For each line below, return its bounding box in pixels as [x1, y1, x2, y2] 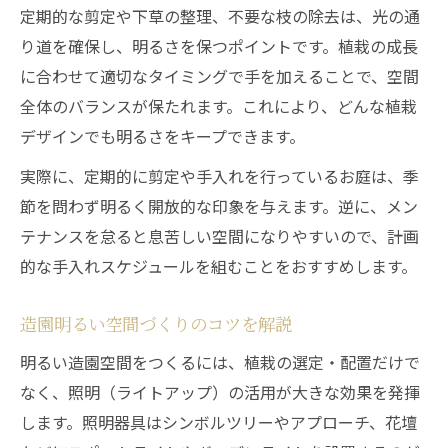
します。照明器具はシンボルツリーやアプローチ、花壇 [20, 410, 417, 434]
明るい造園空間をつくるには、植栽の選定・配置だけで [20, 350, 420, 374]
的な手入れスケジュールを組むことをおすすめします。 [20, 254, 417, 278]
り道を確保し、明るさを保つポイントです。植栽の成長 [20, 34, 418, 58]
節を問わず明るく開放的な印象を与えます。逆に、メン [20, 194, 418, 218]
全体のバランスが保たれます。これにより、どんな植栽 [20, 94, 417, 118]
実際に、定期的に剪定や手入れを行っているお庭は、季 [20, 164, 419, 188]
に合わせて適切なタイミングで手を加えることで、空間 [20, 64, 419, 88]
